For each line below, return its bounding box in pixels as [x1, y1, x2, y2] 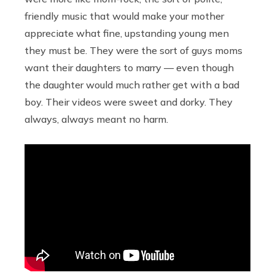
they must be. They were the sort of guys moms [25, 44, 242, 56]
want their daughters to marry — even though [25, 61, 234, 74]
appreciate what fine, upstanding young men [25, 26, 229, 39]
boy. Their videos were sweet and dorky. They [25, 95, 233, 108]
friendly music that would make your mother [25, 9, 224, 22]
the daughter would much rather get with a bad [25, 78, 239, 91]
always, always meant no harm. [25, 112, 168, 125]
